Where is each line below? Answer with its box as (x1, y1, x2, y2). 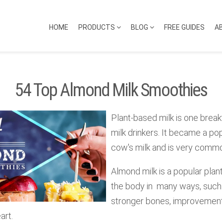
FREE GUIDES (164, 23, 205, 31)
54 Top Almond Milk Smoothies (14, 80, 207, 101)
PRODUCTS (78, 23, 117, 31)
